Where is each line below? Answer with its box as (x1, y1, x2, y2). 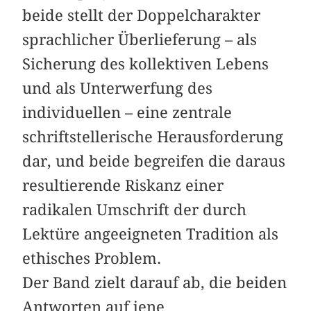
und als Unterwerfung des (22, 79, 213, 98)
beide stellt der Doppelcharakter (22, 6, 261, 25)
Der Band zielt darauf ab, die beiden (22, 274, 287, 292)
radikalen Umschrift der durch (22, 201, 247, 219)
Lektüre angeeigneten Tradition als (22, 225, 279, 244)
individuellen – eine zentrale (22, 103, 233, 122)
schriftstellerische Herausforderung (22, 128, 284, 146)
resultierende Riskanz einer (22, 176, 224, 195)
